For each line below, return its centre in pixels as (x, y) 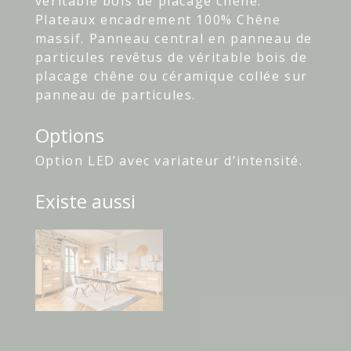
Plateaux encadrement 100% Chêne (158, 20)
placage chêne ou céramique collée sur (172, 76)
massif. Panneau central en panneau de (174, 39)
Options (69, 136)
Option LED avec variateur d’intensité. (169, 161)
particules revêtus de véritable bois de (171, 58)
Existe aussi (85, 201)
